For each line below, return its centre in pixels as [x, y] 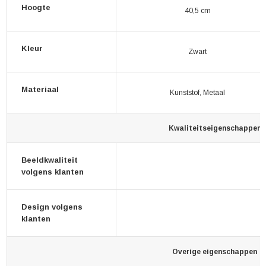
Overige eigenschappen [215, 252]
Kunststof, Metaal [197, 93]
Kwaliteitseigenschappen [215, 128]
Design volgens [52, 207]
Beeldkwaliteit [50, 160]
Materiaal [40, 89]
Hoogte [36, 7]
